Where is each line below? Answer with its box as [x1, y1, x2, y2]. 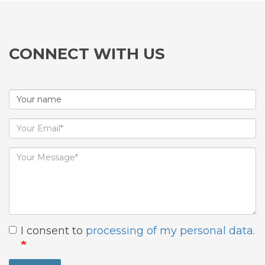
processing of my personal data [86, 224, 253, 237]
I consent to [21, 224, 86, 237]
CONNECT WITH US [9, 44, 165, 63]
